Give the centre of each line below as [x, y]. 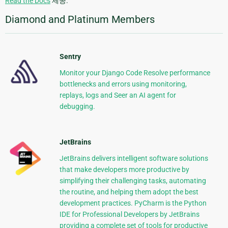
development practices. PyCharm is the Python [133, 203]
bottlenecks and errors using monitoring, [123, 84]
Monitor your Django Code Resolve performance [135, 73]
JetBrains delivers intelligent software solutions [134, 159]
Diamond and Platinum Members [80, 20]
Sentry [70, 57]
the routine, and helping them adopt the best [129, 192]
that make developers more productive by [124, 170]
